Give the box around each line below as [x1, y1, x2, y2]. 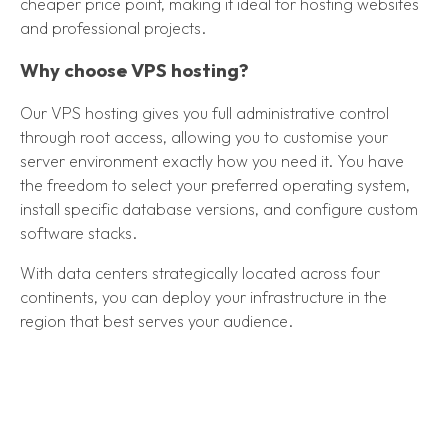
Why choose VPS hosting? [20, 58, 249, 83]
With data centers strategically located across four [20, 263, 380, 284]
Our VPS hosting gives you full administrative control [20, 103, 389, 124]
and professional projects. [20, 17, 206, 38]
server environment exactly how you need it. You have [20, 151, 404, 172]
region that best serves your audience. [20, 311, 293, 332]
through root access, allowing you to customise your [20, 127, 388, 148]
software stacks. [20, 223, 137, 244]
